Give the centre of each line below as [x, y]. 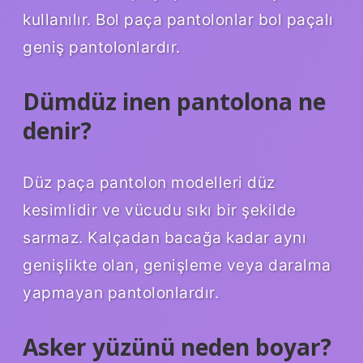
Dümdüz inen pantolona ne [174, 102]
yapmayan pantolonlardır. [121, 292]
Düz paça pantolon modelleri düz [149, 182]
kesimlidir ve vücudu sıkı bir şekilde [160, 209]
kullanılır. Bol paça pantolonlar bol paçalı [178, 20]
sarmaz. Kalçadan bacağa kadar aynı [164, 237]
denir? [57, 131]
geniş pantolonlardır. [102, 47]
